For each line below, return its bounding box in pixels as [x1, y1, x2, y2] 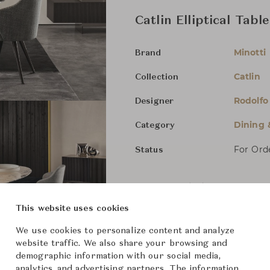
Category [135, 121, 175, 130]
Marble [234, 182, 267, 191]
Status [135, 145, 163, 154]
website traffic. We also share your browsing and [16, 239, 227, 248]
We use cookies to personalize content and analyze [16, 227, 234, 235]
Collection [135, 72, 178, 81]
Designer [135, 96, 174, 105]
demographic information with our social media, [16, 252, 221, 260]
